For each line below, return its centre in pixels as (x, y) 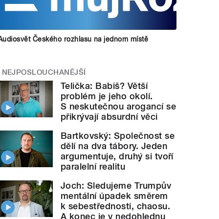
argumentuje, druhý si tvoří (117, 156)
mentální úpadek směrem (114, 196)
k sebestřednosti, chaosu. (116, 206)
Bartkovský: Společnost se (118, 136)
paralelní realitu (93, 167)
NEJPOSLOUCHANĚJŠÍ (44, 72)
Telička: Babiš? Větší (104, 86)
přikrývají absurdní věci (109, 117)
